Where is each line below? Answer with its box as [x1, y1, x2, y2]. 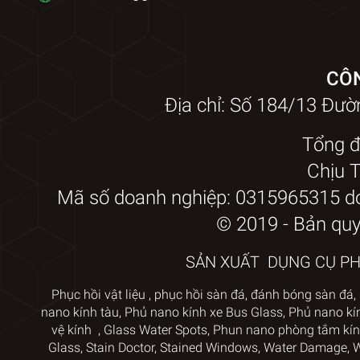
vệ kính [51, 321, 95, 337]
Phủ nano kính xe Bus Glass [124, 304, 283, 320]
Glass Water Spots [103, 321, 207, 337]
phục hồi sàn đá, [154, 286, 247, 302]
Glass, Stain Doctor [47, 339, 154, 355]
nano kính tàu [40, 304, 119, 320]
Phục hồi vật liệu [51, 286, 145, 302]
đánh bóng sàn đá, [251, 286, 356, 302]
